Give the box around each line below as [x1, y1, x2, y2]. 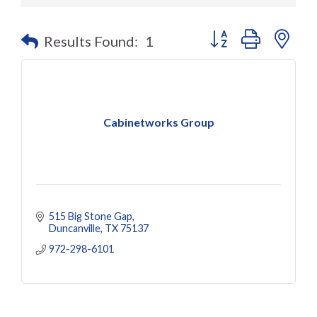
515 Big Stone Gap [49, 210, 132, 223]
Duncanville [49, 222, 100, 235]
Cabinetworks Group [103, 115, 214, 129]
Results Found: [44, 33, 138, 50]
